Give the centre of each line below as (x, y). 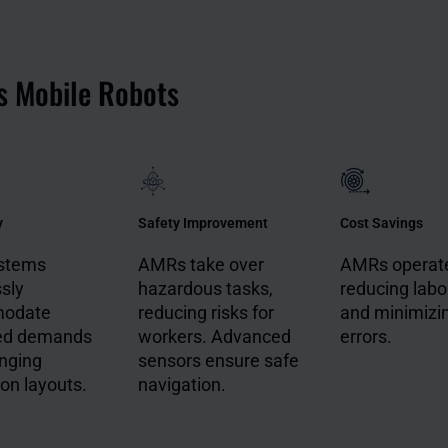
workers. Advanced (214, 337)
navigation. (181, 385)
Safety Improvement (202, 223)
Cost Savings (382, 223)
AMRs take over (200, 265)
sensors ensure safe (218, 361)
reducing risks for (205, 313)
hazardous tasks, (205, 289)
